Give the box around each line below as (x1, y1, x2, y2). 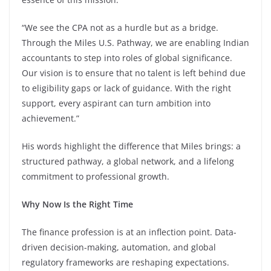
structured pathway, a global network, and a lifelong (22, 155, 234, 167)
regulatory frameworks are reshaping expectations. (22, 256, 229, 268)
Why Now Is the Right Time (22, 198, 133, 210)
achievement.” (22, 112, 79, 124)
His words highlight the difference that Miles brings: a (22, 140, 241, 152)
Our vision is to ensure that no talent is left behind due (22, 67, 246, 79)
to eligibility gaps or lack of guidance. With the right (22, 82, 231, 94)
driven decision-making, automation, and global (22, 241, 216, 253)
